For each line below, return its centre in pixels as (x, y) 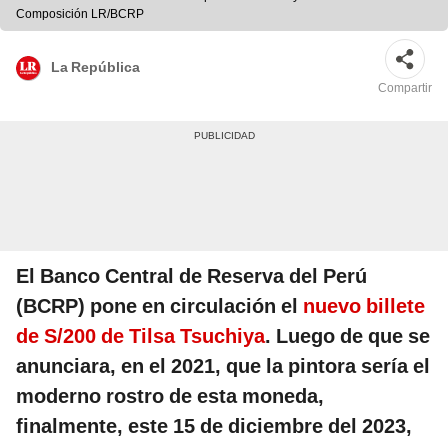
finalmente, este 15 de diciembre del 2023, (214, 426)
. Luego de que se (347, 336)
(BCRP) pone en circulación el (159, 306)
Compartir (405, 88)
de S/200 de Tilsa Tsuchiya (140, 336)
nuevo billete (364, 306)
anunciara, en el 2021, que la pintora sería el (223, 366)
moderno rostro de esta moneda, (170, 396)
